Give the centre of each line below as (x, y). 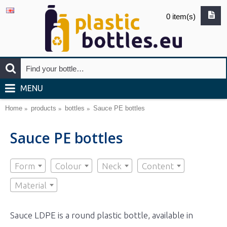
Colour (68, 166)
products (44, 108)
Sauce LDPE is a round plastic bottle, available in (102, 215)
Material (31, 185)
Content (158, 166)
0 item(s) (181, 16)
